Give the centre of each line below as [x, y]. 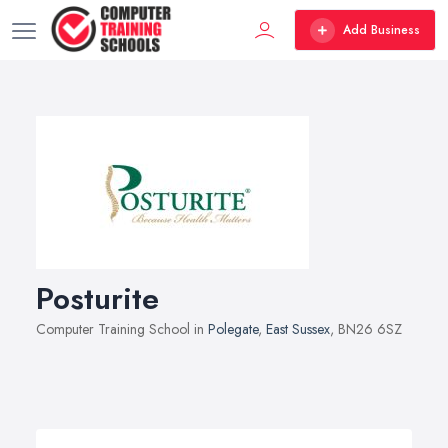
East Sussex [298, 329]
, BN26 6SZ [366, 329]
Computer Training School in [122, 329]
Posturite [97, 298]
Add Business [381, 30]
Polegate [233, 329]
